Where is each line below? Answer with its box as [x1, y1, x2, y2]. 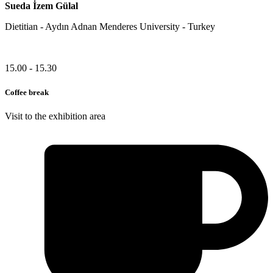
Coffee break [5, 87, 49, 97]
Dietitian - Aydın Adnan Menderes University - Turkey [5, 21, 215, 32]
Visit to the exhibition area [5, 110, 105, 121]
